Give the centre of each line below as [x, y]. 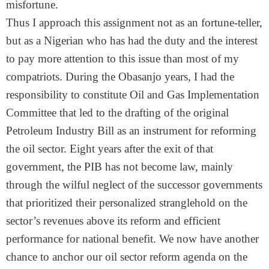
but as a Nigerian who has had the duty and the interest [132, 41]
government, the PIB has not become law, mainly [119, 167]
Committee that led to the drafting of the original [117, 113]
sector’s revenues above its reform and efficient [113, 221]
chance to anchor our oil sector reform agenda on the [127, 257]
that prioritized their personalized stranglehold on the [127, 203]
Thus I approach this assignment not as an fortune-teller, [134, 23]
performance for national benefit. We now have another [132, 239]
